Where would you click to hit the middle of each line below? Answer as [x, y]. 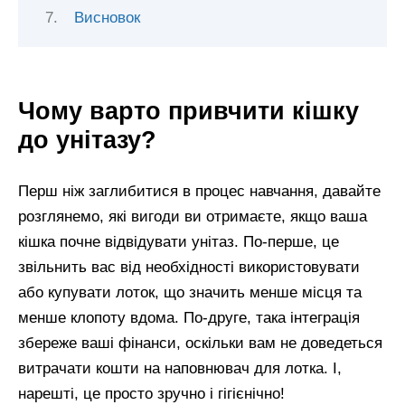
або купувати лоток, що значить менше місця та [190, 292]
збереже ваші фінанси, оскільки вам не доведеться [200, 343]
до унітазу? [87, 139]
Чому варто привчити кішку [188, 110]
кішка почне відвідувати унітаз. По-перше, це [179, 241]
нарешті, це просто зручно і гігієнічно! [151, 393]
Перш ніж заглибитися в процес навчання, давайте [199, 191]
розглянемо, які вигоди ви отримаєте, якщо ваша [193, 216]
